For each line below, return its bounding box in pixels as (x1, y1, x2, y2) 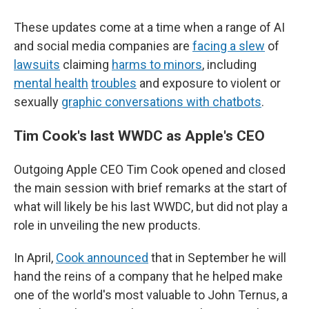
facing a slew (192, 39, 265, 53)
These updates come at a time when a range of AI (14, 20, 285, 34)
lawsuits (14, 57, 60, 72)
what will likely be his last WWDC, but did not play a (14, 199, 288, 214)
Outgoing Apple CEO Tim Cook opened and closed (14, 162, 286, 177)
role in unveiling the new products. (14, 218, 201, 232)
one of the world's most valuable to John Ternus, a (14, 288, 288, 302)
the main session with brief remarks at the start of (14, 181, 288, 195)
